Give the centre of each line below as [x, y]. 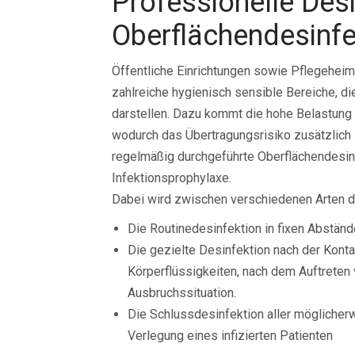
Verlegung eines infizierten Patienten [230, 336]
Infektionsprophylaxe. [172, 178]
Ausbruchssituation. [182, 293]
